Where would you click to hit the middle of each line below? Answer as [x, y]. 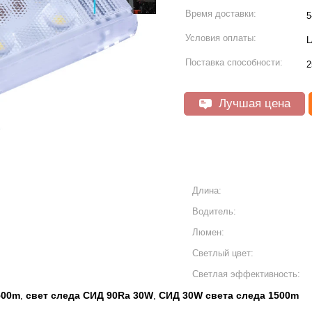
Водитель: [214, 211]
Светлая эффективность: [246, 274]
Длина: [207, 190]
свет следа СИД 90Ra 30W [89, 295]
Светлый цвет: [223, 253]
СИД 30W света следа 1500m [229, 295]
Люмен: [208, 232]
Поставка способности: [234, 62]
